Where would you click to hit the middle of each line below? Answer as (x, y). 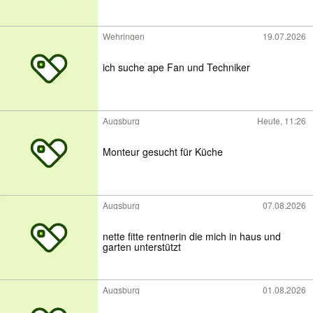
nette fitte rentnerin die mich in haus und (192, 236)
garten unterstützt (142, 247)
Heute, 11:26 (282, 121)
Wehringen (124, 36)
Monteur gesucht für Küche (163, 152)
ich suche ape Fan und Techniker (209, 67)
